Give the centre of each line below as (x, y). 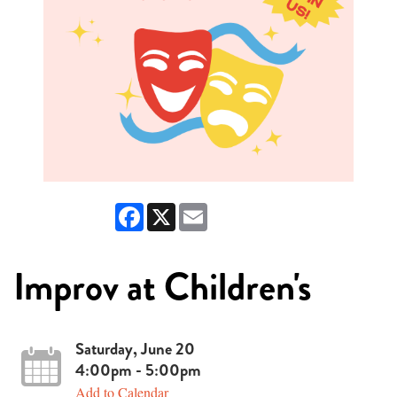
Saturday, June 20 (135, 349)
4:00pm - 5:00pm (138, 370)
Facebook (171, 210)
